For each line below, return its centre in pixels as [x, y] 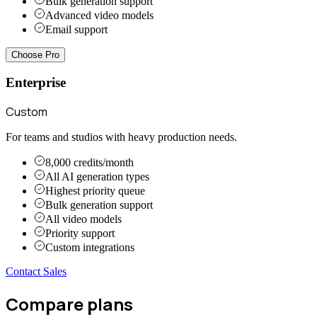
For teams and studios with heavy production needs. [121, 137]
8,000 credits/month [90, 163]
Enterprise [36, 83]
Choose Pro [35, 54]
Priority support [80, 234]
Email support [76, 29]
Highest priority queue [95, 191]
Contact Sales [36, 272]
